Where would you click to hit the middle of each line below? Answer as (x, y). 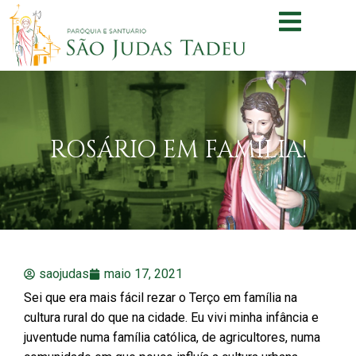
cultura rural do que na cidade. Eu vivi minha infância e (171, 318)
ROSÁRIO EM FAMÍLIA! (178, 150)
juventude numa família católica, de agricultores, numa (172, 338)
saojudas (64, 274)
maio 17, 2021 (143, 274)
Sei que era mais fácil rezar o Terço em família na (161, 298)
